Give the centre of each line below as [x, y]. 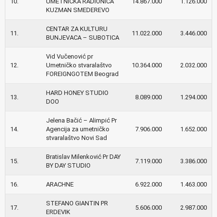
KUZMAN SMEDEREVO [78, 10]
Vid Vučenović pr [70, 56]
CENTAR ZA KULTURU [77, 29]
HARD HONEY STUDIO [77, 93]
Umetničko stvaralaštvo [79, 65]
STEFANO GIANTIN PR [77, 203]
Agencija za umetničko [78, 129]
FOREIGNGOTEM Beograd [82, 74]
